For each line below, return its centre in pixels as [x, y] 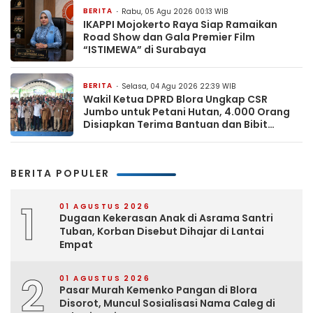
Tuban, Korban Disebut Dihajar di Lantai [162, 232]
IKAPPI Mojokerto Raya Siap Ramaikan [180, 25]
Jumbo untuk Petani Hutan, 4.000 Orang [187, 112]
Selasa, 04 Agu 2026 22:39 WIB [179, 87]
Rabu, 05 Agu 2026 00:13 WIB [175, 12]
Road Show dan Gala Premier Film [169, 37]
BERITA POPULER [60, 174]
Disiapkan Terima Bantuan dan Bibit [175, 125]
